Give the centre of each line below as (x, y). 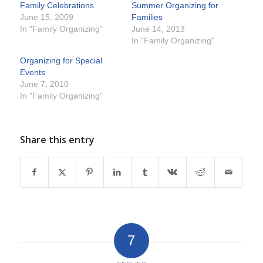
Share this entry (57, 140)
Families (147, 17)
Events (32, 73)
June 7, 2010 (44, 84)
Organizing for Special (61, 61)
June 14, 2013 (158, 29)
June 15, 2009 (46, 17)
